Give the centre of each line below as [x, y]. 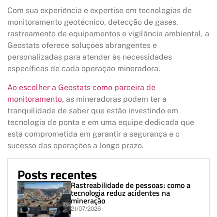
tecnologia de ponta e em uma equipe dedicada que [101, 122]
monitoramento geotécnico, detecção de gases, [93, 22]
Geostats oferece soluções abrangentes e [82, 46]
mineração [88, 201]
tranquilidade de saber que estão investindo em [93, 110]
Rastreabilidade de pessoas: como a [131, 185]
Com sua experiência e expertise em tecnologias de [100, 11]
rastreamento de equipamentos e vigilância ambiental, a [108, 34]
